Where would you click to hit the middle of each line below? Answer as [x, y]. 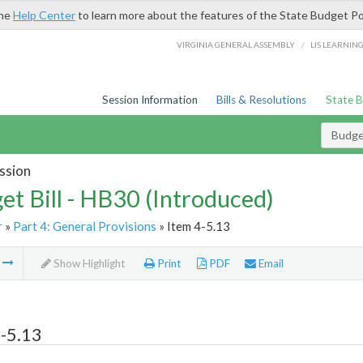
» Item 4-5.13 [193, 226]
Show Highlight [88, 264]
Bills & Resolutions [262, 100]
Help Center [44, 15]
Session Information [149, 100]
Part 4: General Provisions [84, 226]
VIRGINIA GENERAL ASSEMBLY [236, 44]
